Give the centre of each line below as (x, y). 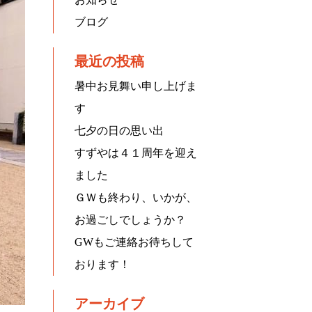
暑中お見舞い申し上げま (136, 86)
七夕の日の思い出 (119, 131)
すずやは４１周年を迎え (136, 153)
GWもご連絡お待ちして (134, 242)
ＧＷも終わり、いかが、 (136, 197)
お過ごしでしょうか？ (130, 220)
